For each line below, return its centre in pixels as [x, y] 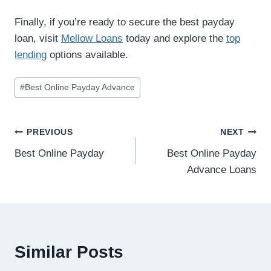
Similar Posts [69, 252]
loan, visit [38, 39]
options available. [87, 55]
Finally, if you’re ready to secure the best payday [125, 22]
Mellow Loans [92, 39]
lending [31, 55]
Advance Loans [222, 169]
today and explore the [175, 39]
